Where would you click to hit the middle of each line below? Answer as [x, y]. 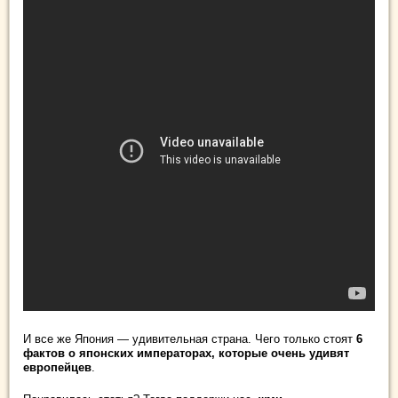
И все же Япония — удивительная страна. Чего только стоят [190, 339]
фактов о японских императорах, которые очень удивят [186, 354]
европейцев [57, 368]
